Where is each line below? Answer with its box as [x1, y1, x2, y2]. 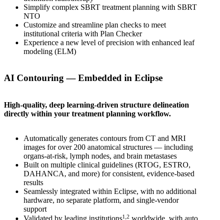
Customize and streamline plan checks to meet [24, 20, 166, 29]
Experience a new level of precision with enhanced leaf [24, 38, 194, 47]
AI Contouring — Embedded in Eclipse [4, 73, 163, 83]
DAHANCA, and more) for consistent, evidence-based [24, 169, 194, 178]
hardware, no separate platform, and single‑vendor [24, 195, 179, 204]
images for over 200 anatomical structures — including [24, 142, 193, 151]
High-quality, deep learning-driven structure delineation [4, 100, 189, 109]
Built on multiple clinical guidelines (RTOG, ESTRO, [24, 160, 191, 169]
